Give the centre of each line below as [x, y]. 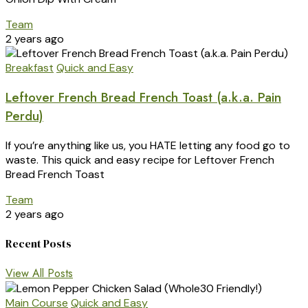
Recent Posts [38, 243]
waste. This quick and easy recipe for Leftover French [140, 159]
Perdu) [24, 115]
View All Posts [39, 274]
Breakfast [30, 68]
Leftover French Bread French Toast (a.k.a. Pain [143, 97]
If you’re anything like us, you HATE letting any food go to [148, 145]
